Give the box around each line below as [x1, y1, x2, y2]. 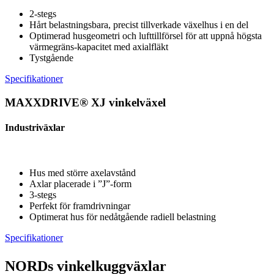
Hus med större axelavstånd [29, 167, 136, 178]
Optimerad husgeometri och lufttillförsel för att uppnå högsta [29, 31, 262, 42]
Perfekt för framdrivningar [29, 200, 130, 211]
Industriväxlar [5, 122, 65, 133]
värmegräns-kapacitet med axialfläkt [29, 42, 168, 53]
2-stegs [29, 9, 56, 20]
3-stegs [29, 189, 56, 200]
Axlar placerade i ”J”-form [29, 178, 131, 189]
